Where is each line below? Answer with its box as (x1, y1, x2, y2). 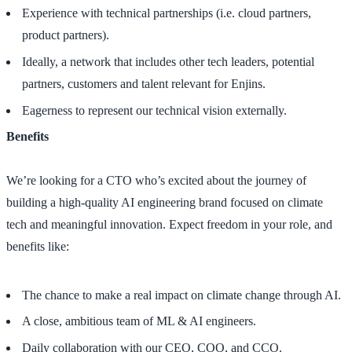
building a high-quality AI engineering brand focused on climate (6, 196, 323, 210)
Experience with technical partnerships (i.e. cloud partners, (22, 6, 311, 20)
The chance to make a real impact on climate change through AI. (22, 288, 341, 302)
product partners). (22, 28, 109, 42)
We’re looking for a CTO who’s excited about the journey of (6, 174, 306, 188)
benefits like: (6, 240, 69, 254)
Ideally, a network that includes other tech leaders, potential (22, 54, 314, 68)
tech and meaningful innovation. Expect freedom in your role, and (6, 218, 332, 232)
